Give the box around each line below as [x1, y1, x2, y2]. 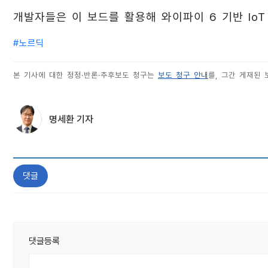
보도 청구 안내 [158, 71, 208, 80]
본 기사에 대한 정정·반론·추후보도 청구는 [13, 71, 158, 80]
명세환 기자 [49, 114, 93, 126]
